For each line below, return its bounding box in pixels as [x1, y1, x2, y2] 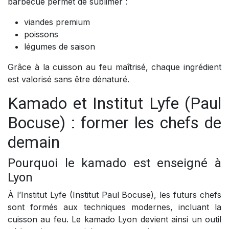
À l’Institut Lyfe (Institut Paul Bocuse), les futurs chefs [8, 190, 221, 200]
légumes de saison [24, 41, 95, 52]
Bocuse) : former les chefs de [8, 113, 221, 133]
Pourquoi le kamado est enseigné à [8, 156, 221, 171]
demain [8, 132, 60, 152]
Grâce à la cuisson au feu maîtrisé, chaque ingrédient [8, 62, 221, 73]
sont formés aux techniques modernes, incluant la [8, 202, 221, 213]
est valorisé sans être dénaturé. [8, 74, 129, 85]
